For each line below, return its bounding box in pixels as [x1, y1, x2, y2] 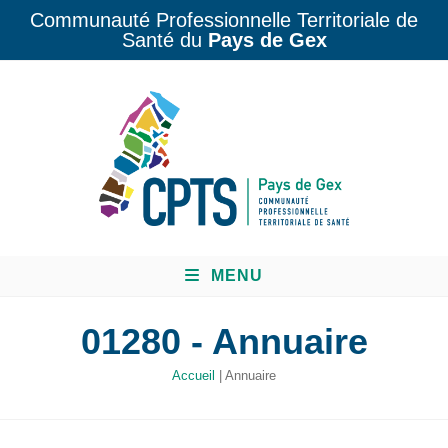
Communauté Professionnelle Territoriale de [30, 9, 418, 31]
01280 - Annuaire [80, 320, 368, 362]
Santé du [121, 29, 208, 51]
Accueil [172, 367, 215, 383]
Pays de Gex [207, 29, 327, 51]
